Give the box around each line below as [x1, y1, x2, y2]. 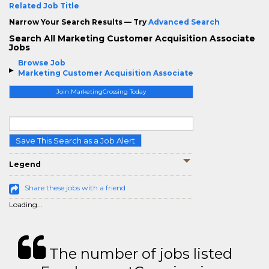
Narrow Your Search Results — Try [9, 17, 148, 26]
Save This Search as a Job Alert [16, 136, 135, 145]
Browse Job [18, 58, 65, 67]
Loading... [9, 200, 43, 209]
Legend [9, 160, 41, 169]
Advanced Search [148, 17, 220, 26]
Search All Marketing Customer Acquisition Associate [9, 33, 255, 44]
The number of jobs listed [46, 245, 232, 262]
